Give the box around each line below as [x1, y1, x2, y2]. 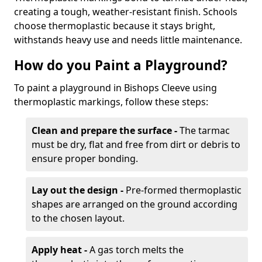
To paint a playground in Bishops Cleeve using [14, 81, 217, 94]
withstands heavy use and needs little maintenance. [14, 33, 242, 46]
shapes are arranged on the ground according [32, 198, 237, 211]
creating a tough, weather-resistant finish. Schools [14, 5, 237, 18]
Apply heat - [32, 243, 87, 256]
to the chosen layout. [32, 212, 125, 225]
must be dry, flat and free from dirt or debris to [32, 138, 240, 151]
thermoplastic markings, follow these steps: [14, 95, 208, 108]
